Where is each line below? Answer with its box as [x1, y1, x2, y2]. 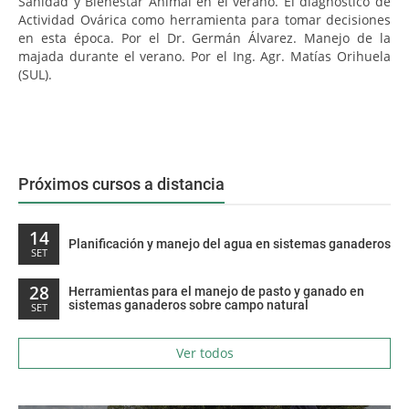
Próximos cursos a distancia [18, 174, 225, 194]
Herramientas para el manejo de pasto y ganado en [68, 284, 364, 299]
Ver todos [175, 344, 234, 362]
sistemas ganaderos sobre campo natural [68, 298, 309, 312]
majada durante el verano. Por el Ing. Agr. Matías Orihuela [18, 47, 391, 65]
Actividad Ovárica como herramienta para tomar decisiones [18, 11, 391, 28]
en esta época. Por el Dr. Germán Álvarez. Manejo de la [18, 29, 391, 47]
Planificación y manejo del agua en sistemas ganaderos [68, 236, 391, 251]
